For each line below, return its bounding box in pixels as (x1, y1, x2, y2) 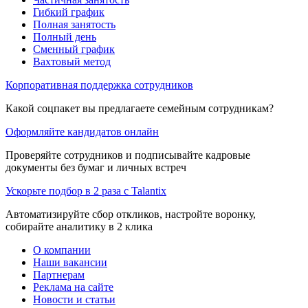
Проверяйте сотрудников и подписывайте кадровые (5, 148, 250, 161)
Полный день (33, 30, 96, 43)
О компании (33, 243, 91, 256)
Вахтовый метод (33, 55, 111, 67)
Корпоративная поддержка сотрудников (5, 78, 193, 91)
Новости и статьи (33, 293, 115, 305)
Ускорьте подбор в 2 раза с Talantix (5, 184, 166, 197)
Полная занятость (33, 18, 115, 30)
